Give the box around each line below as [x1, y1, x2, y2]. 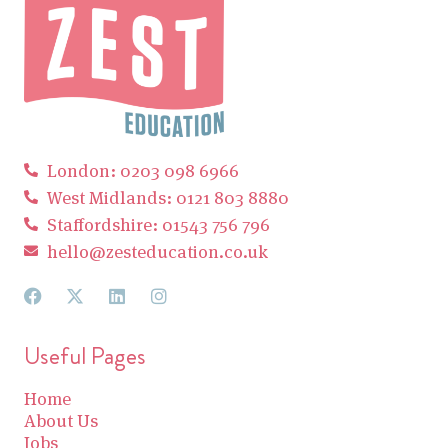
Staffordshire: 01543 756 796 [46, 212, 270, 236]
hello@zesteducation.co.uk [46, 239, 268, 263]
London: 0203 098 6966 [46, 158, 239, 182]
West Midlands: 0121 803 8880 [46, 185, 289, 209]
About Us [24, 408, 98, 432]
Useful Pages [24, 338, 146, 373]
